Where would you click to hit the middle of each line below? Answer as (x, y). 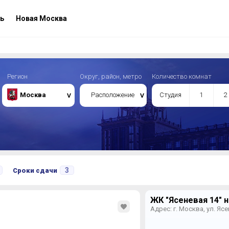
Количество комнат (181, 76)
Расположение (113, 95)
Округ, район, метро (110, 76)
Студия (170, 95)
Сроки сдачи (35, 170)
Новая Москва (40, 18)
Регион (17, 76)
